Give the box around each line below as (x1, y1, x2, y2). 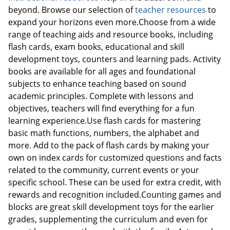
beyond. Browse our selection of (8, 4, 135, 15)
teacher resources (135, 4, 206, 15)
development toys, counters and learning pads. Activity (8, 53, 221, 65)
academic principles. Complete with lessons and (8, 90, 194, 102)
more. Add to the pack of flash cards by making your (8, 139, 209, 151)
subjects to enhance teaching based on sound (8, 78, 186, 89)
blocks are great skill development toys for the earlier (8, 201, 214, 213)
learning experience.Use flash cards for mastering (8, 114, 201, 126)
